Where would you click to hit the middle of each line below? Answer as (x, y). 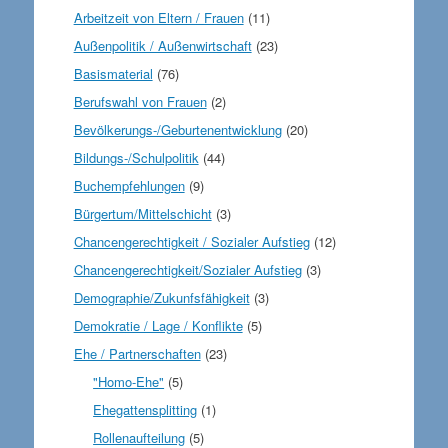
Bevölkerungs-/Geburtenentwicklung (177, 129)
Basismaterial (113, 73)
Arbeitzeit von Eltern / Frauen (158, 17)
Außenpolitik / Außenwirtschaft (162, 45)
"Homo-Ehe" (129, 381)
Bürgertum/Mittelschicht (142, 213)
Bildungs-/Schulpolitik (136, 157)
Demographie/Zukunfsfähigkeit (161, 297)
